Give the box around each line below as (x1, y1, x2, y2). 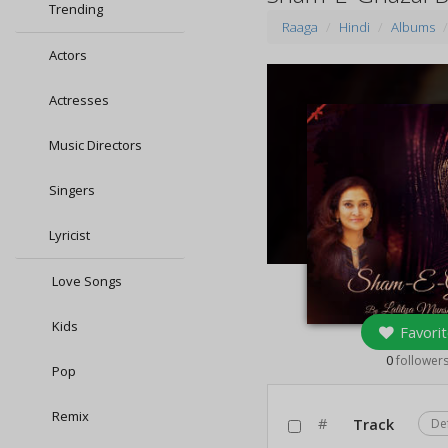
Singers (49, 181, 95, 199)
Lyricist (49, 226, 90, 244)
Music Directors (49, 136, 142, 154)
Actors (49, 46, 87, 64)
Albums (391, 18, 436, 36)
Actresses (49, 91, 109, 109)
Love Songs (49, 272, 122, 290)
